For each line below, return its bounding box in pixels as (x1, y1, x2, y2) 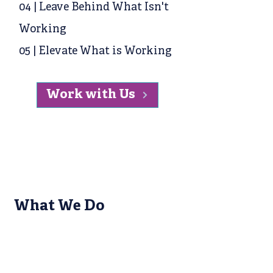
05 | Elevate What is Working (19, 44, 172, 58)
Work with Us (46, 87, 135, 103)
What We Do (14, 197, 104, 216)
